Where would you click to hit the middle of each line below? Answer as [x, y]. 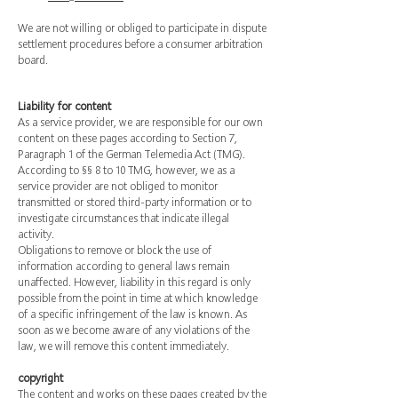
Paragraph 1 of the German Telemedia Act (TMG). [131, 154]
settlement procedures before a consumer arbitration [140, 44]
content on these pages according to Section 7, [127, 138]
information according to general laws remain [124, 266]
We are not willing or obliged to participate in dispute [142, 28]
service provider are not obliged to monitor [118, 186]
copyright [40, 378]
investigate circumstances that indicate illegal [123, 218]
